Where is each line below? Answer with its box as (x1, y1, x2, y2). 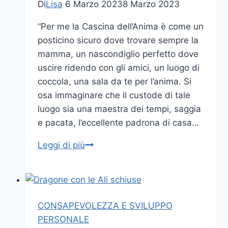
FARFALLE (84, 153, 126, 163)
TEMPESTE (84, 180, 130, 191)
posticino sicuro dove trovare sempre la (37, 35, 198, 45)
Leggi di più (37, 139, 85, 150)
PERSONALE (37, 214, 89, 224)
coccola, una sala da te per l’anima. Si (37, 76, 191, 87)
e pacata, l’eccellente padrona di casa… (37, 117, 199, 128)
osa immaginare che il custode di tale (37, 90, 190, 100)
